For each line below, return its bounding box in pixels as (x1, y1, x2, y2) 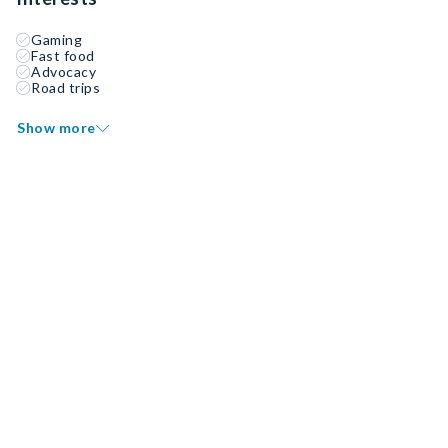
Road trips (31, 79, 100, 96)
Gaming (31, 31, 82, 48)
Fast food (31, 47, 95, 64)
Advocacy (31, 63, 96, 80)
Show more (17, 119, 96, 136)
